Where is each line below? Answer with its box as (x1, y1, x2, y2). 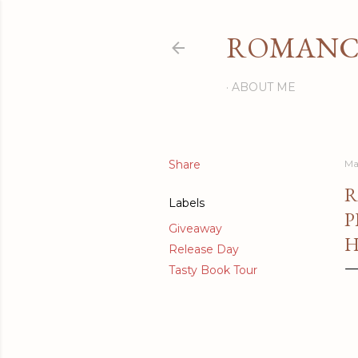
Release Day (169, 242, 239, 257)
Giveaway (169, 221, 222, 236)
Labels (169, 196, 205, 210)
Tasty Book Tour (169, 263, 257, 277)
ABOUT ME (232, 80, 296, 94)
